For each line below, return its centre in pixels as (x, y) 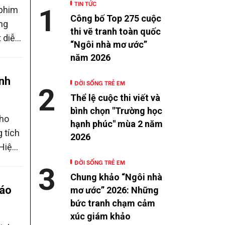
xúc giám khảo (100, 216)
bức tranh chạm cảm (113, 203)
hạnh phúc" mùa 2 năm (117, 124)
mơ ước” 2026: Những (115, 190)
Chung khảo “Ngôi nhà (116, 177)
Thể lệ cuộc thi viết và (115, 97)
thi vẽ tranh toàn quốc (116, 31)
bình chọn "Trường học (116, 110)
